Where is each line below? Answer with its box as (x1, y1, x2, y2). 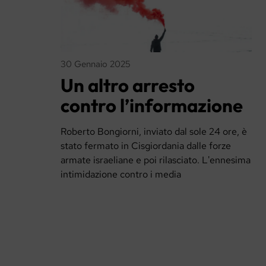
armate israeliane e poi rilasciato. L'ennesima (61, 154, 251, 167)
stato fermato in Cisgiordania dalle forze (61, 140, 231, 153)
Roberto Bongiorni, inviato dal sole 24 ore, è (61, 125, 247, 138)
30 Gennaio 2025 (61, 57, 131, 70)
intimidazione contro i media (61, 168, 181, 181)
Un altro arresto (61, 73, 195, 97)
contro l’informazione (61, 93, 243, 117)
